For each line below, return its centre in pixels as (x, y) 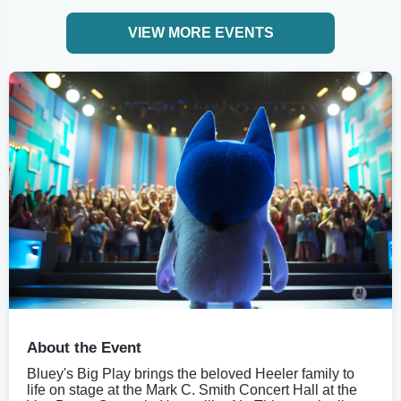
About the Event (84, 347)
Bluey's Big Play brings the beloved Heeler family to (191, 373)
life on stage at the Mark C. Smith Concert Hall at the (192, 389)
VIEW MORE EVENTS (200, 33)
